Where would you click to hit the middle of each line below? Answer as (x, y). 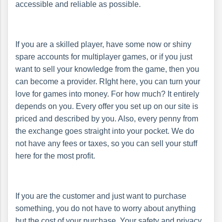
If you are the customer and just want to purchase (101, 196)
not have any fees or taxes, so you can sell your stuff (106, 143)
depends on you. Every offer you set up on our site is (107, 106)
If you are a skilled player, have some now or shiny (103, 44)
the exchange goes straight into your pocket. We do (105, 131)
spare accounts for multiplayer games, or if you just (104, 56)
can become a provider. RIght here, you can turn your (108, 81)
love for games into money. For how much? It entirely (107, 94)
